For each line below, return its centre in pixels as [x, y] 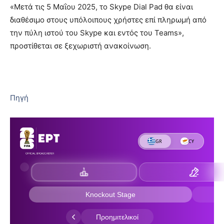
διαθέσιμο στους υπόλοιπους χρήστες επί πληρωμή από [108, 19]
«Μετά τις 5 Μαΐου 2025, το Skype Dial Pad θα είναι [101, 6]
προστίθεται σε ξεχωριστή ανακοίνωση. [80, 45]
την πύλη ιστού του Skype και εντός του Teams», [97, 32]
